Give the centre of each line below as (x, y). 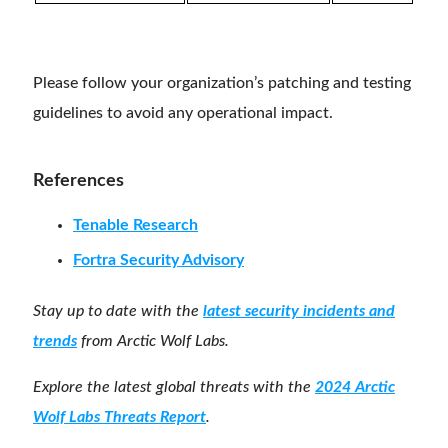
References (78, 181)
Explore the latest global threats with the (174, 387)
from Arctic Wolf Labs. (155, 341)
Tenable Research (135, 225)
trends (55, 341)
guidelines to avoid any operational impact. (183, 113)
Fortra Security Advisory (158, 260)
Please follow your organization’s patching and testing (222, 83)
